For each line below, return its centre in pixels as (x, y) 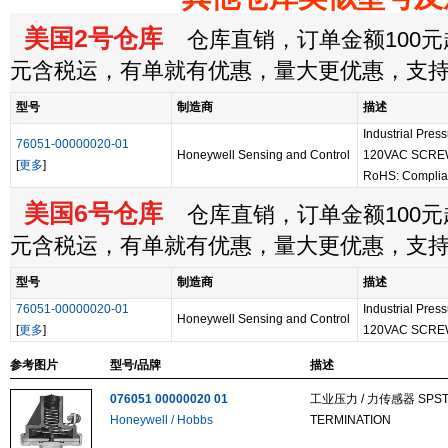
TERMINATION (350, 420)
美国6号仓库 (86, 213)
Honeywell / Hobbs (161, 420)
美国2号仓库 (86, 38)
